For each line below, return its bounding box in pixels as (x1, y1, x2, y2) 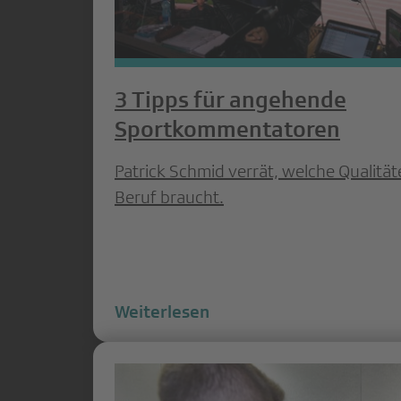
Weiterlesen (115, 301, 209, 321)
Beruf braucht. (115, 186, 224, 207)
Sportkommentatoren (115, 115, 340, 142)
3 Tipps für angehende (115, 85, 346, 113)
